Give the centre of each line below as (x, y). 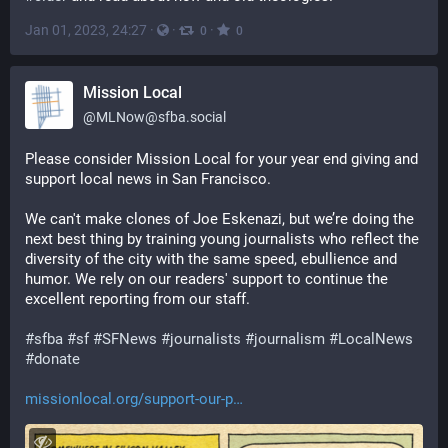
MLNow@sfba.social (161, 117)
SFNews (129, 339)
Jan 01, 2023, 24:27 (86, 30)
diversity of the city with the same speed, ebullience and (211, 259)
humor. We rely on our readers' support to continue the (206, 279)
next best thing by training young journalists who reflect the (222, 239)
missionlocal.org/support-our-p (129, 399)
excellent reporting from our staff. (137, 299)
